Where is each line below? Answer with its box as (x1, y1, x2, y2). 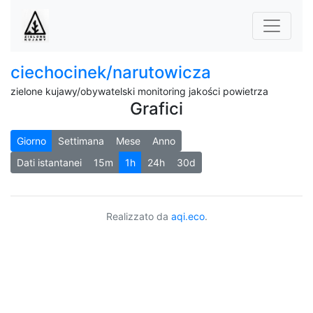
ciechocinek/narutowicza (10, 62, 211, 82)
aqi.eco (170, 210, 205, 222)
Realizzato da (105, 210, 171, 222)
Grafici (130, 99, 183, 119)
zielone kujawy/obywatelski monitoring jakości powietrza (10, 85, 268, 97)
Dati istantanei (17, 156, 82, 168)
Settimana (58, 135, 104, 147)
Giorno (17, 135, 46, 147)
